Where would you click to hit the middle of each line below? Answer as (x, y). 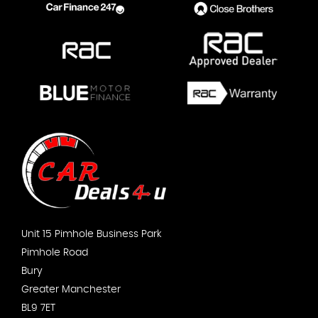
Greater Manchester (71, 289)
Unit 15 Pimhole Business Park (92, 234)
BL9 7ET (38, 308)
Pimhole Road (55, 252)
